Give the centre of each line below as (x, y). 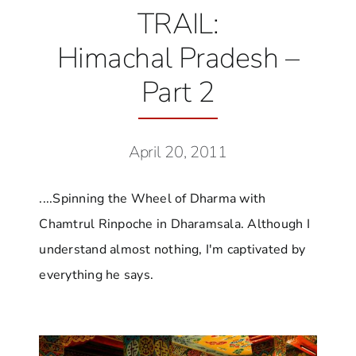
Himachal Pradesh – (178, 59)
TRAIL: (178, 25)
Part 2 (178, 93)
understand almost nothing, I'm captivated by (172, 250)
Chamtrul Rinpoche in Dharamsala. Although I (174, 224)
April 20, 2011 (178, 153)
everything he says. (97, 275)
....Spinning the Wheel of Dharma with (153, 199)
